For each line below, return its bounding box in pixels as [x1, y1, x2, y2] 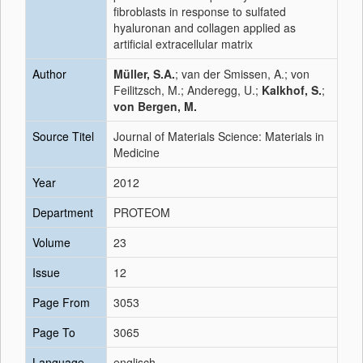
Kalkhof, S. [262, 82, 322, 98]
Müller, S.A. [113, 66, 175, 82]
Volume [32, 234, 70, 250]
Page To [32, 324, 75, 340]
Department [32, 204, 93, 220]
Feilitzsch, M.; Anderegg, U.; [113, 82, 262, 98]
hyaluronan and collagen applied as [113, 19, 296, 36]
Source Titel [32, 128, 94, 144]
